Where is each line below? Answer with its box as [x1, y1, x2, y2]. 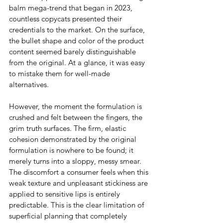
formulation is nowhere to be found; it [9, 145, 135, 155]
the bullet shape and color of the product [9, 36, 146, 46]
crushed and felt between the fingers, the [9, 112, 144, 122]
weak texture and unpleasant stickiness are [9, 178, 150, 188]
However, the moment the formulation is [9, 102, 144, 111]
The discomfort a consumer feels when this [9, 167, 150, 177]
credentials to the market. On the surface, [9, 25, 147, 35]
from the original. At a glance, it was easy [9, 58, 147, 68]
